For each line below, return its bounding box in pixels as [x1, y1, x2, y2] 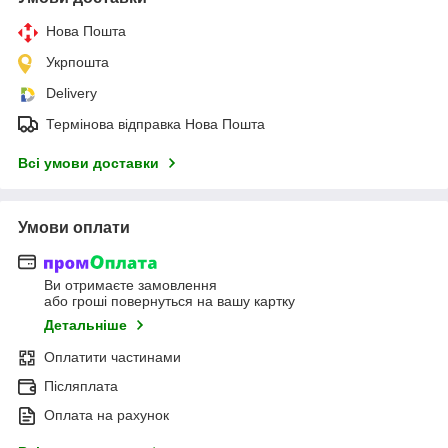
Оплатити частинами [44, 349, 181, 366]
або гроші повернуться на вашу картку [44, 293, 295, 310]
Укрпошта [46, 53, 109, 70]
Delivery [46, 84, 97, 101]
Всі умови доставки [18, 154, 159, 171]
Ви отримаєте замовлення [44, 277, 217, 294]
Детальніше [44, 317, 127, 334]
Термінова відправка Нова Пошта [46, 115, 265, 132]
